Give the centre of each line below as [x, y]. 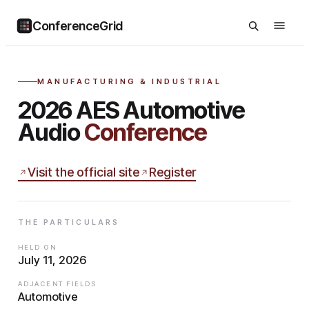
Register [172, 172]
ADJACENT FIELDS [58, 283]
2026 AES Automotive [131, 110]
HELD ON [37, 247]
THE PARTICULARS [69, 222]
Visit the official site [83, 172]
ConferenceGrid [78, 26]
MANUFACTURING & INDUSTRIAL [130, 81]
